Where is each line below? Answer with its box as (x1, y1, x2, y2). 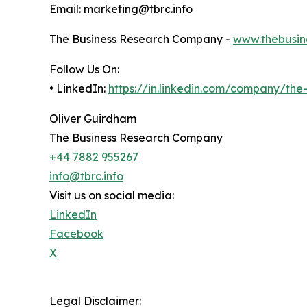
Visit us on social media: (49, 188, 174, 203)
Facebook (49, 227, 103, 241)
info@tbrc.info (49, 169, 123, 184)
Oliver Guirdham (49, 112, 136, 126)
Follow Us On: (49, 62, 119, 77)
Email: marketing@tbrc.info (49, 2, 193, 16)
